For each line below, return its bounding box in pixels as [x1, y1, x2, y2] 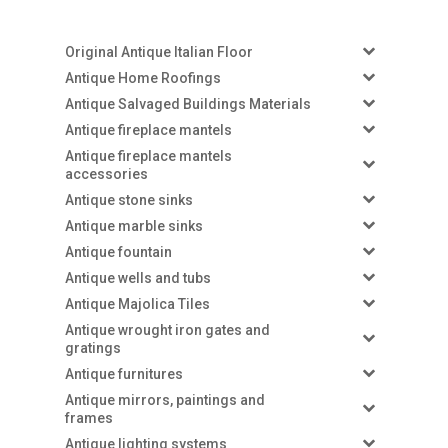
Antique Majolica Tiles [64, 295, 210, 312]
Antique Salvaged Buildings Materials [64, 95, 311, 112]
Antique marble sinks [64, 217, 203, 234]
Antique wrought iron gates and [64, 321, 270, 338]
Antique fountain [64, 243, 172, 260]
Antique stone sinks [64, 191, 193, 208]
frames [64, 409, 113, 426]
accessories [64, 165, 148, 182]
